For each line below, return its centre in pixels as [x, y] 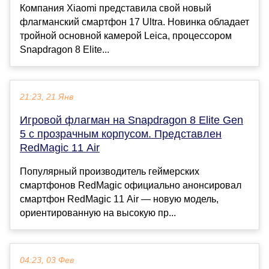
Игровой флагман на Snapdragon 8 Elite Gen [131, 120]
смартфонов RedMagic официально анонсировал [131, 185]
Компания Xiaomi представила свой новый [116, 8]
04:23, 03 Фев [47, 260]
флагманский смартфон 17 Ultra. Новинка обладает [134, 22]
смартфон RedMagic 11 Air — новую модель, [119, 199]
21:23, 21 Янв [47, 97]
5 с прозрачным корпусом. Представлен [121, 134]
